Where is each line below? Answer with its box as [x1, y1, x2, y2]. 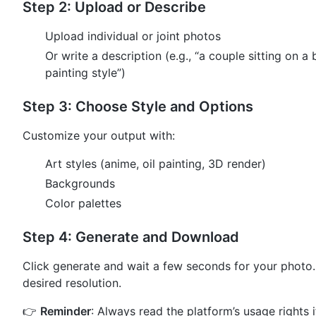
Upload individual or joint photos [45, 29, 221, 44]
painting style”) [45, 66, 126, 80]
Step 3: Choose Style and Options [23, 98, 253, 116]
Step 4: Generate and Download [23, 229, 239, 246]
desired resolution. [23, 276, 121, 291]
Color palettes [45, 196, 121, 211]
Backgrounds [45, 176, 115, 191]
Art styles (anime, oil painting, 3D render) [45, 157, 266, 171]
